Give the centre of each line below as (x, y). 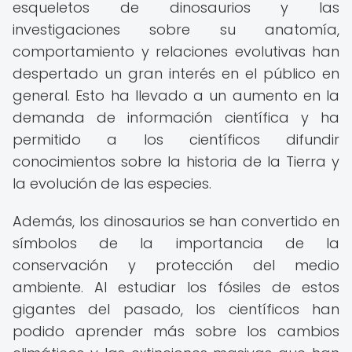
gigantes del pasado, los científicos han (176, 309)
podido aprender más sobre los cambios (176, 331)
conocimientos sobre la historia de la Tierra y (176, 161)
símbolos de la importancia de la (176, 243)
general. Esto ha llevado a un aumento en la (176, 95)
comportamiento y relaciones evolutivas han (176, 51)
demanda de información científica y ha (176, 117)
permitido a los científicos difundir (176, 139)
